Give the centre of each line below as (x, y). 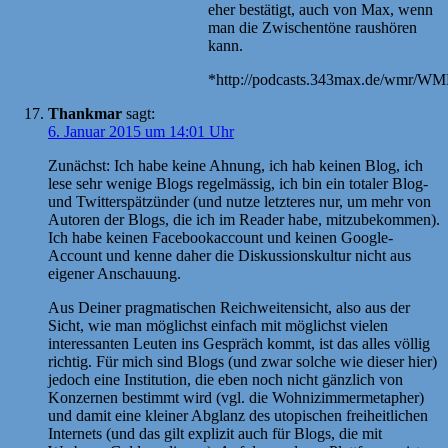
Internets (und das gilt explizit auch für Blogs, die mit (215, 433)
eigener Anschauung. (114, 273)
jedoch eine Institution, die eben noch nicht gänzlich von (225, 379)
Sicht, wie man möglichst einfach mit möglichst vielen (218, 325)
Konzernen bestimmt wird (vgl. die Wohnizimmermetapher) (236, 397)
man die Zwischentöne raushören (312, 27)
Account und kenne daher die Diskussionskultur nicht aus (229, 255)
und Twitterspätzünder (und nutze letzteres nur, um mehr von (239, 201)
